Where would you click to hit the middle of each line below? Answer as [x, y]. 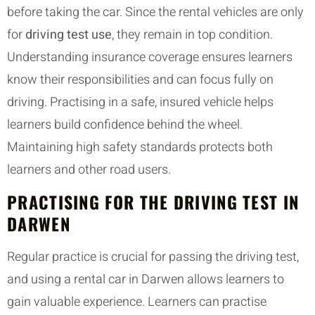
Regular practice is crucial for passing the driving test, [153, 257]
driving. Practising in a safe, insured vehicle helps [140, 102]
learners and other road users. [89, 169]
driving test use [69, 34]
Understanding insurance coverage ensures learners [150, 57]
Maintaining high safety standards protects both [140, 147]
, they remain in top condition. [192, 34]
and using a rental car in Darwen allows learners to [146, 280]
